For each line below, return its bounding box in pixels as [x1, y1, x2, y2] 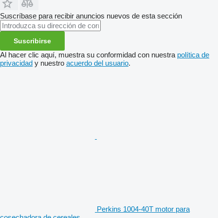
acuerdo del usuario [66, 58, 128, 67]
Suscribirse [14, 36, 51, 45]
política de [177, 50, 209, 59]
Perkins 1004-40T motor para [97, 204, 190, 213]
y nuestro [33, 58, 66, 67]
